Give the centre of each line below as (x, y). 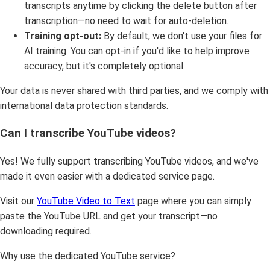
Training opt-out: (63, 36)
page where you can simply (193, 201)
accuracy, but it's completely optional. (105, 66)
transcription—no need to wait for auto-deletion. (126, 21)
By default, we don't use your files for (182, 36)
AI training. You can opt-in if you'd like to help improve (137, 51)
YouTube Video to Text (86, 201)
